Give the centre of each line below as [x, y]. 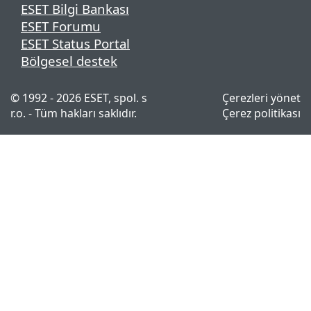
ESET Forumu [61, 26]
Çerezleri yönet [261, 98]
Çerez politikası [261, 113]
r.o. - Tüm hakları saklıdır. [74, 113]
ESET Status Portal [75, 43]
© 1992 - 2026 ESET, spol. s [79, 98]
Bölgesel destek [69, 60]
